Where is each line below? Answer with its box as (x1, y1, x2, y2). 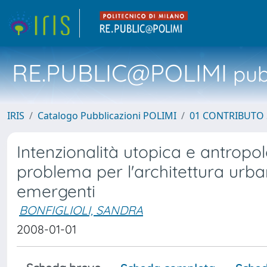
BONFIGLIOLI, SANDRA (19, 203, 143, 218)
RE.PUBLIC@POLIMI (12, 58, 227, 88)
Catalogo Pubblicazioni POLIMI (38, 109, 176, 122)
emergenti (17, 181, 95, 201)
